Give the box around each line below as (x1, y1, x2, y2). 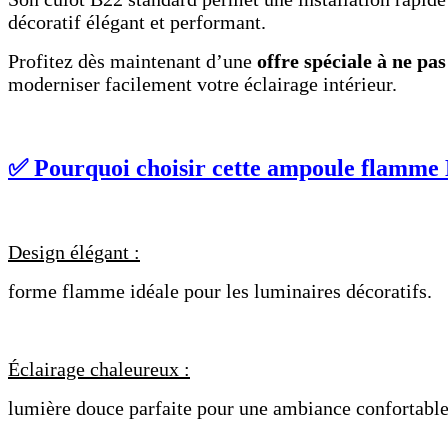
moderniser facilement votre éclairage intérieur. (8, 73, 397, 95)
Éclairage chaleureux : (8, 357, 190, 380)
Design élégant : (8, 240, 140, 263)
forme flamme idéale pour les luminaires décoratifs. (8, 279, 432, 302)
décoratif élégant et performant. (8, 11, 266, 33)
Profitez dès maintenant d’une (8, 50, 257, 72)
